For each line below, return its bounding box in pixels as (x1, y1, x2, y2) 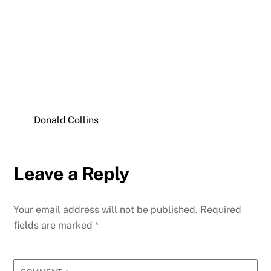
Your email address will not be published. (13, 203, 198, 215)
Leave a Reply (13, 162, 129, 184)
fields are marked (13, 219, 96, 231)
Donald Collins (34, 114, 99, 126)
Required (200, 203, 242, 215)
